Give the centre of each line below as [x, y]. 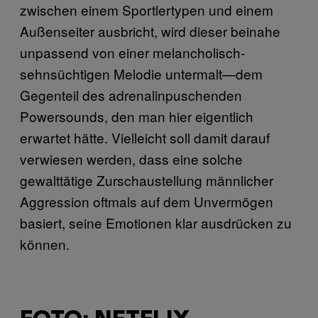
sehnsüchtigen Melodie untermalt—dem [141, 73]
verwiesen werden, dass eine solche [131, 158]
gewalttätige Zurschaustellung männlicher [147, 180]
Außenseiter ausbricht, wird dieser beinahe [150, 31]
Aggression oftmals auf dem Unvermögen [147, 201]
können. [45, 243]
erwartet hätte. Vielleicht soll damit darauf [145, 137]
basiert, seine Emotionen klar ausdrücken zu [156, 222]
